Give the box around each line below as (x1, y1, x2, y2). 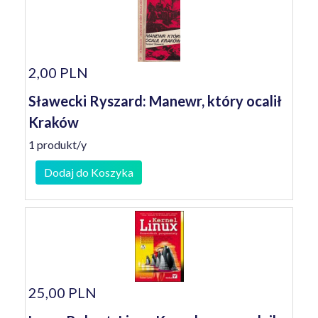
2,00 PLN (28, 64, 88, 81)
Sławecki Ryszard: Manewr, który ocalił (28, 92, 282, 109)
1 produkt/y (28, 138, 87, 151)
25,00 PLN (28, 284, 97, 301)
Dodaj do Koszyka (44, 165, 133, 179)
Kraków (28, 114, 79, 131)
